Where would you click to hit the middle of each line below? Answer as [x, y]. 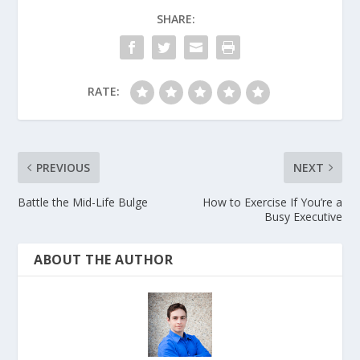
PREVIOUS [63, 167]
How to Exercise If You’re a [272, 202]
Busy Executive [303, 216]
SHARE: [176, 18]
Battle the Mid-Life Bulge [83, 202]
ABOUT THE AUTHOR [104, 259]
